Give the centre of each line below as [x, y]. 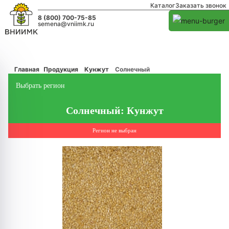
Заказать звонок [201, 5]
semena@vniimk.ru [66, 24]
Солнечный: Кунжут [114, 110]
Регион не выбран [114, 130]
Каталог [163, 5]
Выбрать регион [40, 86]
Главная [27, 69]
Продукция [61, 69]
